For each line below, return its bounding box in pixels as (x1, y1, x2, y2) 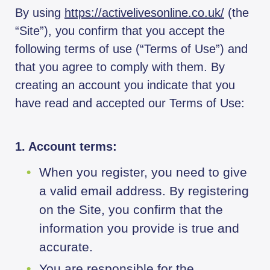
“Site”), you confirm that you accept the (15, 24, 225, 38)
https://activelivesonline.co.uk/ (64, 6, 224, 20)
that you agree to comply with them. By (15, 60, 225, 74)
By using (15, 6, 64, 20)
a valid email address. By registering (39, 184, 249, 198)
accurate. (39, 240, 93, 254)
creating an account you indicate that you (15, 78, 235, 92)
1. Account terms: (15, 140, 117, 154)
